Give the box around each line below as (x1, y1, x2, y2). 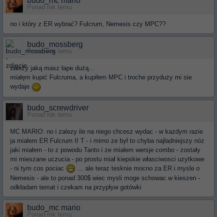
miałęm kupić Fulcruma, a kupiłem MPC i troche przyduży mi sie (10, 74, 192, 81)
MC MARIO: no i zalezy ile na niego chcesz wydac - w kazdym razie (10, 127, 203, 135)
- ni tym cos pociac (10, 164, 66, 172)
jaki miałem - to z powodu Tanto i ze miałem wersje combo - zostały (10, 146, 201, 154)
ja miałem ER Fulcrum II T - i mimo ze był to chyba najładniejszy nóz (10, 137, 204, 144)
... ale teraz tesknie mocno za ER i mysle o (76, 164, 200, 172)
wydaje (10, 83, 31, 90)
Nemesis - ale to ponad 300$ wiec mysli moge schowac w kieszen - (10, 174, 200, 182)
